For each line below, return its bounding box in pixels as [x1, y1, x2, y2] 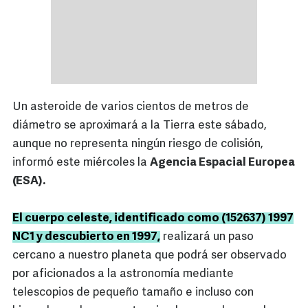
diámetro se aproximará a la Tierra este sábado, [12, 120, 267, 132]
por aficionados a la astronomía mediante [12, 268, 234, 280]
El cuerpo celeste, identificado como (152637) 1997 [12, 212, 294, 225]
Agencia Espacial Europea [150, 157, 295, 169]
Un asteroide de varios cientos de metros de [12, 101, 249, 113]
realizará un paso [160, 231, 254, 243]
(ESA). [12, 175, 45, 188]
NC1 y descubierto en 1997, [12, 231, 160, 243]
